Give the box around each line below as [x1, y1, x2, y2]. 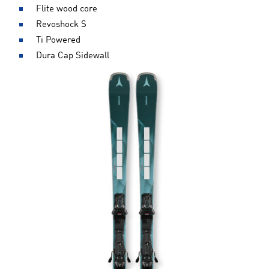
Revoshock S [36, 20, 86, 29]
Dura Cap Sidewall [36, 51, 109, 61]
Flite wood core [36, 4, 97, 14]
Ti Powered [36, 35, 80, 45]
